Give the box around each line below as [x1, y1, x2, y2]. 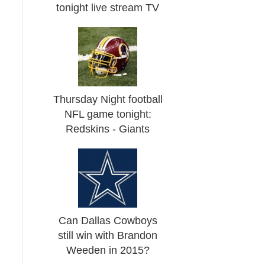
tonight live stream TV [56, 2, 160, 14]
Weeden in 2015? [66, 244, 150, 256]
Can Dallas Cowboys [58, 215, 157, 227]
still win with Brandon [58, 230, 158, 241]
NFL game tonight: [64, 108, 151, 120]
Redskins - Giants [66, 123, 150, 135]
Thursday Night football [53, 93, 163, 105]
